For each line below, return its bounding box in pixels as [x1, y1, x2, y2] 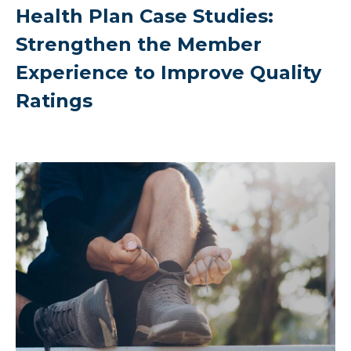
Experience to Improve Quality [16, 61, 321, 85]
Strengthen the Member [16, 33, 262, 56]
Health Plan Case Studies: [16, 5, 273, 28]
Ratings [16, 89, 92, 113]
